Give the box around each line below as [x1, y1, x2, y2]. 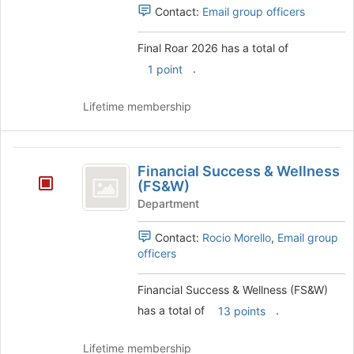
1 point [147, 62, 183, 77]
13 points [217, 304, 265, 318]
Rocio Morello [201, 231, 271, 245]
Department [137, 197, 199, 211]
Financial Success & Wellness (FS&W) [137, 283, 328, 297]
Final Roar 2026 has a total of [137, 41, 292, 55]
